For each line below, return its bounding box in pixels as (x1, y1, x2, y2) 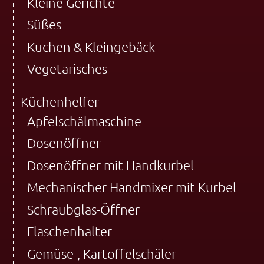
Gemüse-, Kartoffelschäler (27, 246, 176, 261)
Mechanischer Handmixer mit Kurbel (27, 180, 236, 195)
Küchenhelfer (20, 94, 99, 109)
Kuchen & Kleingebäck (27, 39, 155, 54)
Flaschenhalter (27, 224, 112, 239)
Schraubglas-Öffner (27, 202, 140, 217)
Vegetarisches (27, 61, 107, 76)
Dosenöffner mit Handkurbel (27, 157, 194, 173)
